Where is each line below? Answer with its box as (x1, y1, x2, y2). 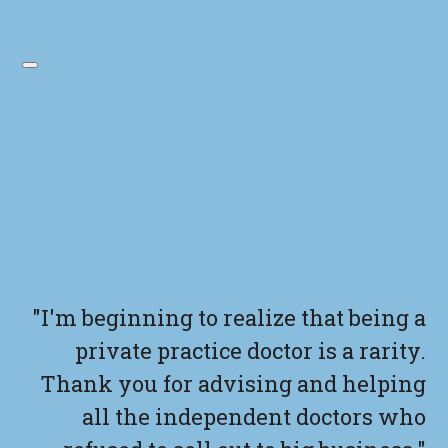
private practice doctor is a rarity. (74, 336, 426, 366)
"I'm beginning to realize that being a (31, 303, 426, 333)
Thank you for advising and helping (39, 369, 426, 399)
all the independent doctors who (81, 402, 426, 432)
